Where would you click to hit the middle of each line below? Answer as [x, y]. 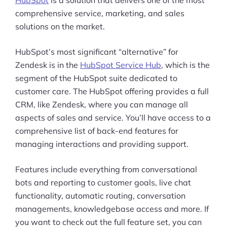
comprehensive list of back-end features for [97, 131]
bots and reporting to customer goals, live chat [103, 182]
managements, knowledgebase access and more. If [112, 209]
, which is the [185, 65]
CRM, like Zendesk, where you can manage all [102, 104]
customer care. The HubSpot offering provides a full [112, 91]
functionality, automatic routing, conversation [100, 196]
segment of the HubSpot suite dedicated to [96, 78]
